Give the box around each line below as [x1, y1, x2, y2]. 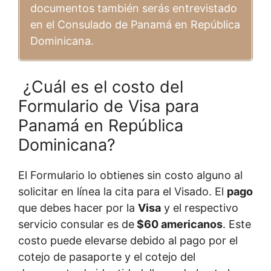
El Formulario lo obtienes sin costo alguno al [18, 168, 243, 181]
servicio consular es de [18, 217, 134, 230]
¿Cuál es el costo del [18, 76, 183, 97]
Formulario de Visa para [18, 96, 199, 116]
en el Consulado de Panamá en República [30, 18, 240, 31]
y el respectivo [161, 201, 238, 214]
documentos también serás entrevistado [30, 1, 237, 15]
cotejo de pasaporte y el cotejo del [18, 250, 195, 263]
